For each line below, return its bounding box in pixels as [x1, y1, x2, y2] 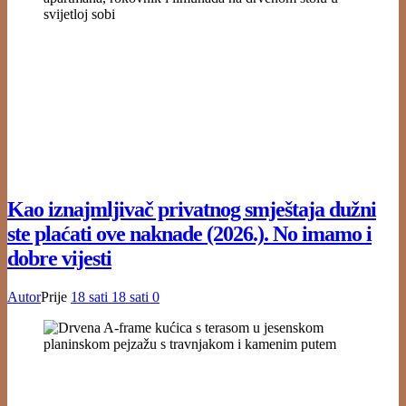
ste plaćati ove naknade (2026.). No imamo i [7, 221, 372, 246]
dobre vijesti [7, 246, 111, 270]
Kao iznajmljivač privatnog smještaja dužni [7, 197, 376, 221]
